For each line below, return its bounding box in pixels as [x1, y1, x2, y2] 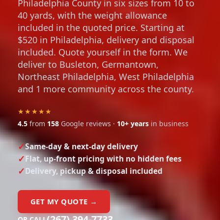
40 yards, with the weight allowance [18, 9, 167, 22]
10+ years [117, 119, 149, 129]
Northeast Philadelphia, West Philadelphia [18, 71, 194, 83]
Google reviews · [59, 119, 117, 129]
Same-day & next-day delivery [25, 141, 138, 152]
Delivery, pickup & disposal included [25, 165, 163, 177]
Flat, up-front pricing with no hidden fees [25, 153, 182, 165]
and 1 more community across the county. [18, 83, 194, 95]
